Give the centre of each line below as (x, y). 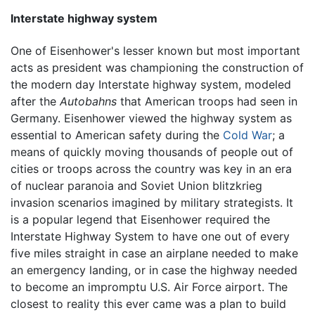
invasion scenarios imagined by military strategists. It (152, 202)
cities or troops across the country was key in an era (151, 168)
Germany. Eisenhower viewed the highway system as (151, 118)
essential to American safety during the (117, 135)
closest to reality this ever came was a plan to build (148, 303)
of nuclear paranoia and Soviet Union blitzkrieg (136, 185)
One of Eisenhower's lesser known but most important (155, 50)
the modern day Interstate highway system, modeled (151, 84)
